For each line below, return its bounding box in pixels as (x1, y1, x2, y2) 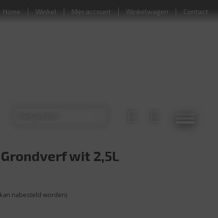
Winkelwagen (126, 7, 168, 16)
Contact (183, 7, 208, 16)
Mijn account (72, 7, 111, 16)
